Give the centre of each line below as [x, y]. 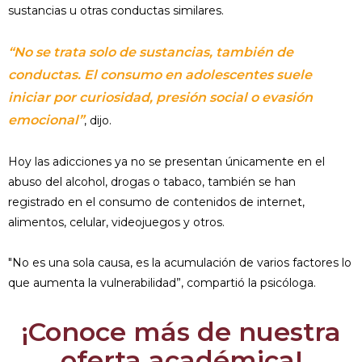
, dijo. [98, 120]
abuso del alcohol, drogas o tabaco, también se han [152, 182]
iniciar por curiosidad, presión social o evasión [160, 97]
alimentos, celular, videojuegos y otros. [116, 222]
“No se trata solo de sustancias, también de [151, 52]
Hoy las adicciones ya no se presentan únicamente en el [166, 162]
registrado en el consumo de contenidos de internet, [156, 202]
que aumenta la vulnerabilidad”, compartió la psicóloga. [162, 283]
